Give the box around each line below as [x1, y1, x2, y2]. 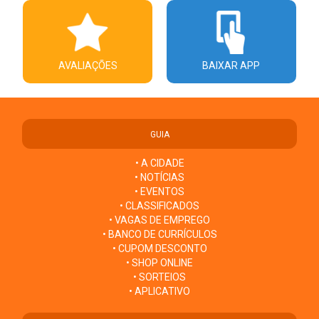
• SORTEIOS [133, 271, 186, 283]
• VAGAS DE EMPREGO [109, 214, 210, 226]
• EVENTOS [135, 186, 184, 198]
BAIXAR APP [202, 60, 261, 72]
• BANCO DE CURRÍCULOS [102, 229, 217, 241]
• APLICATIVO [129, 286, 190, 298]
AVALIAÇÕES [58, 60, 117, 72]
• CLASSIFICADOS [120, 200, 199, 212]
